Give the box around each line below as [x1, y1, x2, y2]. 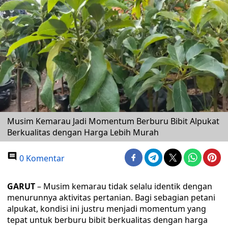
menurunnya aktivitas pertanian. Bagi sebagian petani [7, 192, 215, 203]
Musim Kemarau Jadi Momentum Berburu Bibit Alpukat [7, 116, 219, 127]
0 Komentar [17, 153, 65, 164]
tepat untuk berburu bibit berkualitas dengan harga [7, 214, 208, 225]
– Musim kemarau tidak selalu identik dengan [37, 181, 212, 192]
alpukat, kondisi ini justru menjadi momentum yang [7, 203, 206, 214]
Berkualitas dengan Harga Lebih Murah [7, 127, 159, 138]
